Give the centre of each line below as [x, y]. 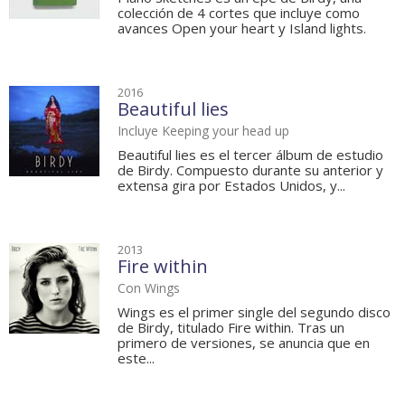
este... [136, 358]
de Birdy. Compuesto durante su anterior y [250, 170]
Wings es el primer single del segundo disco [254, 312]
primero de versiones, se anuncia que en [244, 343]
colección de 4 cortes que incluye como [239, 13]
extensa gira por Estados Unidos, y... [231, 186]
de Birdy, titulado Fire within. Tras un [231, 328]
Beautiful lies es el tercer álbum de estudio [250, 155]
